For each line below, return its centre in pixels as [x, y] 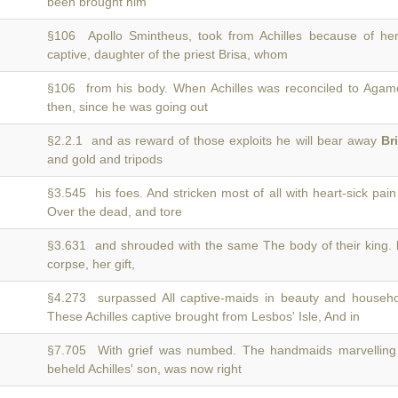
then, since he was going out [127, 107]
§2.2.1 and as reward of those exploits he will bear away [214, 140]
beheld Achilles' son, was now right [144, 369]
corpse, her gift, [91, 264]
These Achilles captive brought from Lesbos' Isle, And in [203, 316]
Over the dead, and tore [115, 211]
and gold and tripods [105, 159]
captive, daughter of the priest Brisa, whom [167, 54]
